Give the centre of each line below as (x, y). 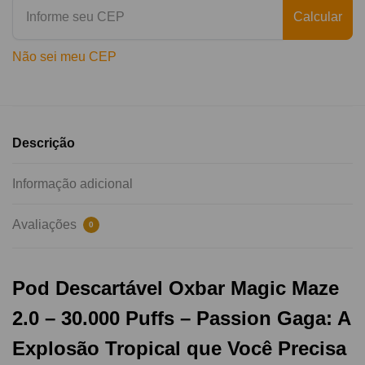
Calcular (318, 16)
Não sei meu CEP (64, 56)
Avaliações (46, 224)
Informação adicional (73, 183)
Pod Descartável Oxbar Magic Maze (176, 288)
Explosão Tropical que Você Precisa (179, 348)
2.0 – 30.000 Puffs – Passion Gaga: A (181, 318)
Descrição (44, 143)
